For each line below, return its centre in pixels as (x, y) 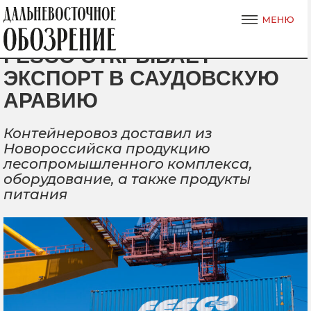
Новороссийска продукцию (107, 149)
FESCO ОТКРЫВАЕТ (108, 56)
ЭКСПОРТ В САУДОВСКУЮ (141, 78)
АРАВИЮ (51, 100)
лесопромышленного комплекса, (128, 164)
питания (35, 194)
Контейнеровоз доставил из (108, 133)
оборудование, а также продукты (127, 179)
